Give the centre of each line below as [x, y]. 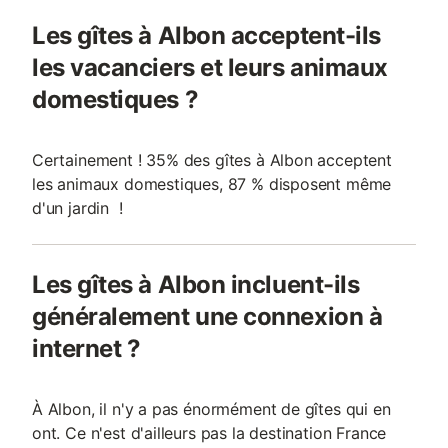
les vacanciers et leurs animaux [210, 67]
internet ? [86, 348]
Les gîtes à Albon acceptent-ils [206, 35]
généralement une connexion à [207, 316]
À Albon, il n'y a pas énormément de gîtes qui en [211, 409]
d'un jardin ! [77, 208]
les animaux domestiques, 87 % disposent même [212, 184]
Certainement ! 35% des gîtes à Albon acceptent [212, 160]
